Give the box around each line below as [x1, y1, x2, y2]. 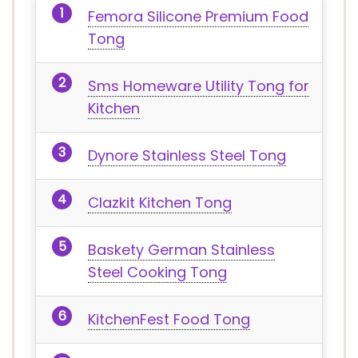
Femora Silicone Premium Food [88, 6, 308, 26]
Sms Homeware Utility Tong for [88, 76, 309, 96]
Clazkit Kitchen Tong [88, 193, 232, 213]
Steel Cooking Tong [88, 262, 227, 282]
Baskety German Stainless [88, 240, 275, 260]
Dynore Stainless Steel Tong [88, 145, 286, 165]
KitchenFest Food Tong [88, 309, 250, 329]
